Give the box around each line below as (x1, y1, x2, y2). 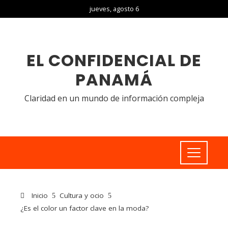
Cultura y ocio (60, 191, 104, 200)
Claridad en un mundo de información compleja (24, 93, 204, 104)
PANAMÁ (75, 68, 153, 91)
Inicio (30, 191, 48, 200)
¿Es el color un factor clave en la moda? (20, 204, 149, 213)
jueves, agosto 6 (89, 4, 139, 13)
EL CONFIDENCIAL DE (26, 49, 202, 72)
